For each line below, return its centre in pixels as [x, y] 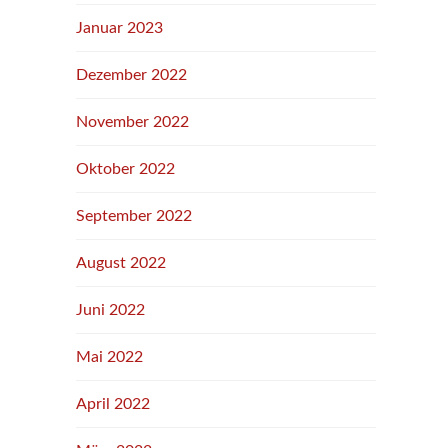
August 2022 [121, 263]
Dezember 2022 [131, 75]
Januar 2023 [119, 28]
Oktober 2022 [125, 169]
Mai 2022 [109, 357]
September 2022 [134, 216]
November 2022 [132, 122]
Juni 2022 [110, 310]
